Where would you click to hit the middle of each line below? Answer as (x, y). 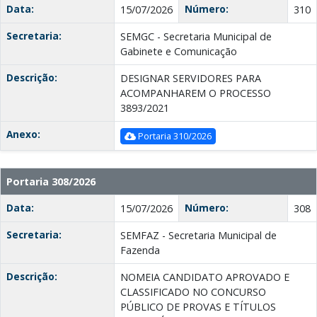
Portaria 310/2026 (174, 136)
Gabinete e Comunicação (179, 52)
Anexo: (23, 134)
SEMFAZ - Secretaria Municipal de (198, 236)
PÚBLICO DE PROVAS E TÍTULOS (198, 307)
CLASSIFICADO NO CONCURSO (193, 292)
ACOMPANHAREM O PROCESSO (196, 93)
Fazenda (140, 250)
